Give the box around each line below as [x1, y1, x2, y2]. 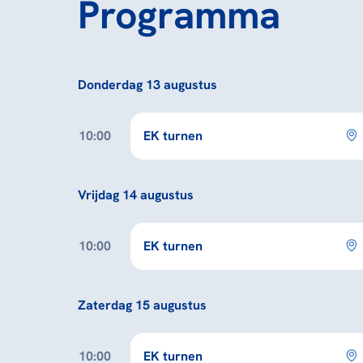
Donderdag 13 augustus [78, 76, 217, 93]
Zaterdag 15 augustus [78, 297, 207, 314]
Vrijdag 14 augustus [78, 186, 194, 203]
